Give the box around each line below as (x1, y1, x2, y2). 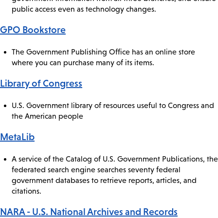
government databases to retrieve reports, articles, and (12, 176, 197, 184)
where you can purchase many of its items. (12, 58, 154, 67)
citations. (12, 186, 41, 195)
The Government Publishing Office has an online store (12, 47, 195, 56)
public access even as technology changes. (12, 4, 156, 13)
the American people (12, 111, 83, 120)
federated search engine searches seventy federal (12, 165, 181, 174)
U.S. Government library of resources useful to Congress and (12, 101, 214, 109)
